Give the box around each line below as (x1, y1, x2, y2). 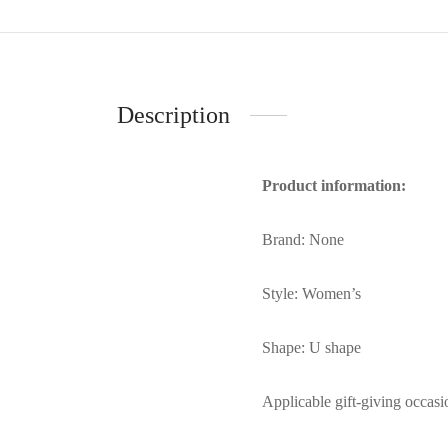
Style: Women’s (262, 284, 361, 302)
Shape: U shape (262, 338, 361, 356)
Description (117, 101, 230, 128)
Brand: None (262, 230, 344, 248)
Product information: (262, 176, 406, 194)
